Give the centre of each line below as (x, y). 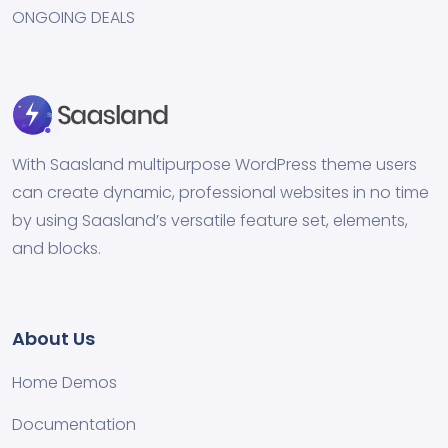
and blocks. (56, 248)
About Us (53, 338)
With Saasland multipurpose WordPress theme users (214, 164)
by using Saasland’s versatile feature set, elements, (210, 220)
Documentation (74, 424)
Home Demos (64, 382)
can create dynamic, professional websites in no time (220, 192)
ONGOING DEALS (73, 17)
